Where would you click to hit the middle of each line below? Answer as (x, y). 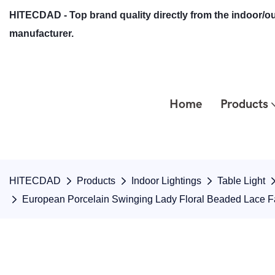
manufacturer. (41, 33)
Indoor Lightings (166, 181)
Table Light (241, 181)
